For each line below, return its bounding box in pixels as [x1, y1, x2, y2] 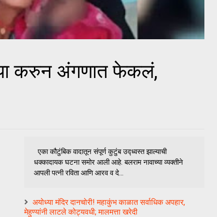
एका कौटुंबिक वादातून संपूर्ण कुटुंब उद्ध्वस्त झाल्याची [34, 147, 167, 156]
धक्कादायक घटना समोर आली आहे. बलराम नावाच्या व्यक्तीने [34, 157, 183, 167]
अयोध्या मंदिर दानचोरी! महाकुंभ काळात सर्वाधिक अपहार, [32, 197, 185, 207]
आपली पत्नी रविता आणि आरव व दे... [34, 168, 124, 177]
